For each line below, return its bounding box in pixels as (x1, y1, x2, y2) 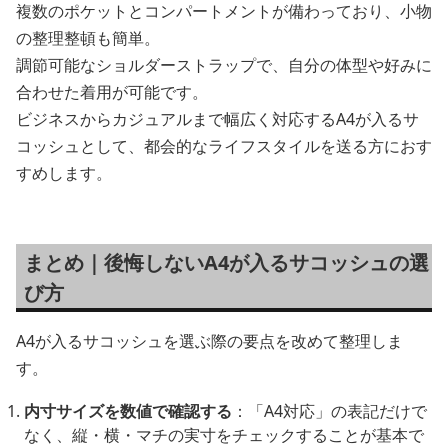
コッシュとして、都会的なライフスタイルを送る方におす (16, 134, 432, 157)
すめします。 (16, 161, 112, 184)
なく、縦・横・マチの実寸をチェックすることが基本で (24, 423, 424, 446)
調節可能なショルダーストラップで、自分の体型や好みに (16, 53, 432, 76)
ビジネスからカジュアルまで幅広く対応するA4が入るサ (16, 107, 419, 130)
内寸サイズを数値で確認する (24, 399, 232, 422)
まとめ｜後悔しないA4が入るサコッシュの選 (24, 248, 429, 276)
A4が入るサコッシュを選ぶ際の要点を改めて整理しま (16, 329, 403, 352)
